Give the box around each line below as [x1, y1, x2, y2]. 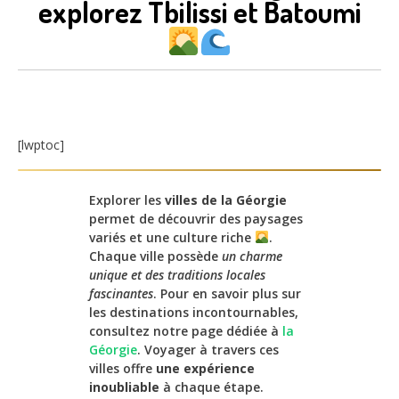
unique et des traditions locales [89, 266, 265, 284]
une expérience [156, 360, 255, 378]
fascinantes [89, 285, 153, 303]
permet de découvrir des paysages [89, 210, 303, 228]
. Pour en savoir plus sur [153, 285, 301, 303]
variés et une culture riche [89, 229, 255, 247]
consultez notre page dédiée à [89, 322, 282, 340]
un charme [222, 248, 282, 265]
